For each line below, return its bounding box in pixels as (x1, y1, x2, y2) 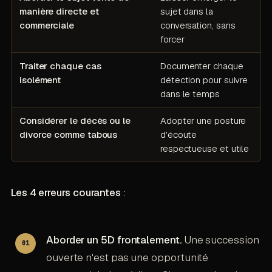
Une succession (182, 233, 259, 247)
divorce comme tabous (19, 129, 118, 141)
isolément (19, 74, 61, 86)
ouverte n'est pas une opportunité (46, 251, 209, 265)
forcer (160, 33, 185, 46)
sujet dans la (160, 5, 213, 18)
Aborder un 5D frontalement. (46, 233, 182, 247)
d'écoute (160, 129, 197, 141)
